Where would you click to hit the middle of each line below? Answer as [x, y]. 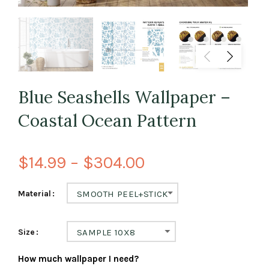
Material [35, 193]
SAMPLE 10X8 [106, 232]
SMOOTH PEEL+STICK [122, 194]
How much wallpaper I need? [78, 258]
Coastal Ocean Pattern [107, 120]
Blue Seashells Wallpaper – [124, 97]
